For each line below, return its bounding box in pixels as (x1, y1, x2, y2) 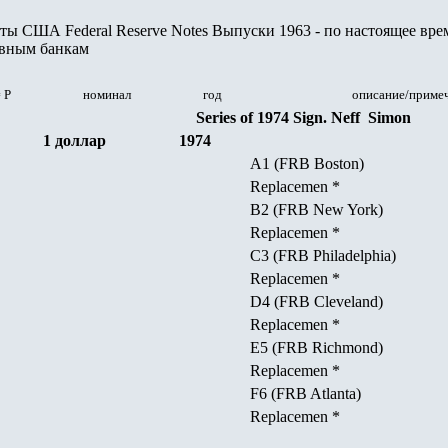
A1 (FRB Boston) (250, 155, 364, 172)
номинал (83, 87, 131, 102)
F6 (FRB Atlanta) (250, 385, 361, 402)
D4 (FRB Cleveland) (250, 293, 383, 310)
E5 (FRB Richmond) (250, 339, 383, 356)
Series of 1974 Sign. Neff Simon (195, 109, 411, 126)
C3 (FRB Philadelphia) (250, 247, 396, 264)
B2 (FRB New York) (250, 201, 383, 218)
